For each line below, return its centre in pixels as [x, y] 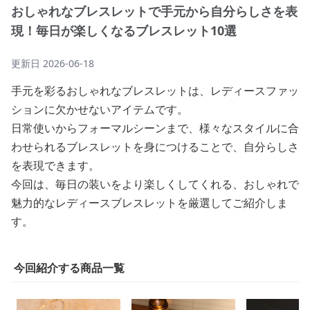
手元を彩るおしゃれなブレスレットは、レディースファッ [155, 91]
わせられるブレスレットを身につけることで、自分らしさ [155, 147]
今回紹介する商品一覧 [69, 268]
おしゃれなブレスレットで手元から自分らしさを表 [154, 11]
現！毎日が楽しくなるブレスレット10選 [124, 30]
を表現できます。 [55, 165]
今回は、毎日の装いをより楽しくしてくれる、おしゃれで [155, 184]
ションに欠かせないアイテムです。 [100, 109]
